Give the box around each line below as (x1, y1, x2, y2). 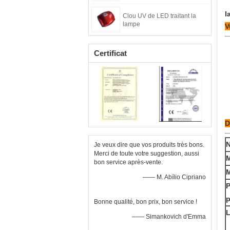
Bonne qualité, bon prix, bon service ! (94, 198, 197, 205)
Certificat (94, 49, 127, 57)
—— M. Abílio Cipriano (143, 174, 206, 181)
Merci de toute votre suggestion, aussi (94, 150, 199, 157)
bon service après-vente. (94, 159, 163, 166)
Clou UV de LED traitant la (123, 12, 196, 20)
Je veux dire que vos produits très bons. (94, 141, 204, 148)
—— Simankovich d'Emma (132, 213, 206, 220)
